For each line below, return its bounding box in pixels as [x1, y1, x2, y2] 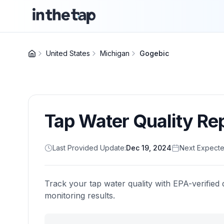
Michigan [100, 49, 129, 57]
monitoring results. [44, 190, 115, 200]
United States [46, 49, 90, 57]
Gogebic [139, 49, 169, 57]
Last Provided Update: [52, 143, 126, 152]
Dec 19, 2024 [126, 143, 171, 152]
